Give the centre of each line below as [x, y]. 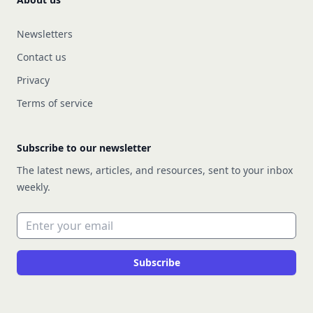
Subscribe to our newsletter [84, 148]
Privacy [33, 80]
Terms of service [55, 103]
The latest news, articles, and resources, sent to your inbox [155, 170]
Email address [53, 220]
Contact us [42, 57]
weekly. [34, 187]
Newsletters [45, 34]
